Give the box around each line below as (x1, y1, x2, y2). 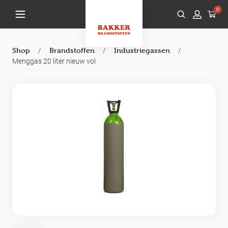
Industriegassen (114, 46, 170, 54)
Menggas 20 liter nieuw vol (12, 56, 96, 66)
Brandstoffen (49, 46, 95, 54)
